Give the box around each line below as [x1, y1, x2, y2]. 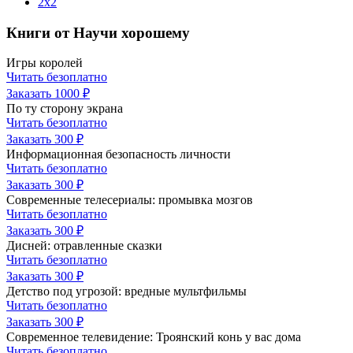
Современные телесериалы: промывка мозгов [6, 193, 253, 207]
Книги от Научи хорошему [6, 24, 190, 41]
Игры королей [6, 56, 83, 70]
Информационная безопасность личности [6, 147, 231, 162]
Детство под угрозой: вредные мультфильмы [6, 284, 247, 299]
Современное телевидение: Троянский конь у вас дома [6, 330, 301, 344]
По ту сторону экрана [6, 102, 123, 116]
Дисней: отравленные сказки [6, 239, 162, 253]
